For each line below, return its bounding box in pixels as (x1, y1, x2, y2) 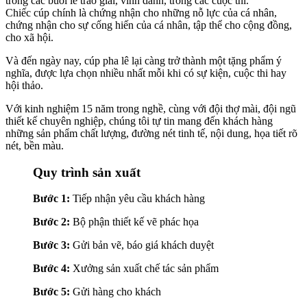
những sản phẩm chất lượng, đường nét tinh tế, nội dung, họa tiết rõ (5, 127, 297, 140)
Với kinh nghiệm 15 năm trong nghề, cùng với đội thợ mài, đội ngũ (5, 103, 296, 115)
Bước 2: (33, 216, 73, 228)
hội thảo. (5, 79, 43, 92)
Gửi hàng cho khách (73, 286, 161, 298)
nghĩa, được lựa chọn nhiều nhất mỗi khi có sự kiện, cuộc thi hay (5, 67, 286, 79)
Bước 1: (33, 193, 73, 205)
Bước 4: (33, 262, 73, 275)
